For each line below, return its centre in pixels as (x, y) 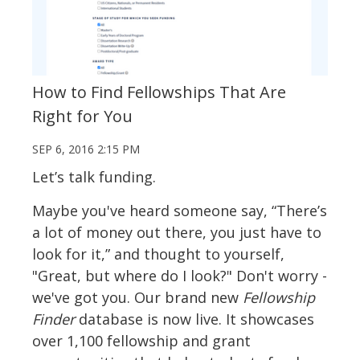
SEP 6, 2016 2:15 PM (86, 149)
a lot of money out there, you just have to (177, 232)
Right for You (82, 116)
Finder (53, 319)
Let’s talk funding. (94, 176)
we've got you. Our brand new (137, 297)
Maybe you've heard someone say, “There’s (180, 210)
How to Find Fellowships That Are (159, 92)
